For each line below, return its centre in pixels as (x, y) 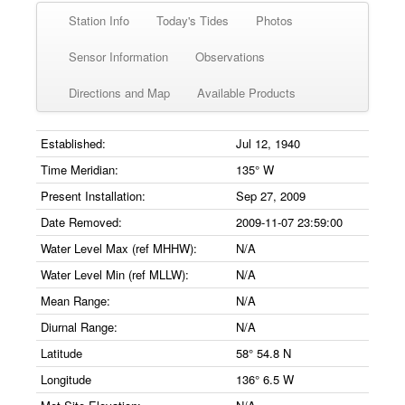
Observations (230, 57)
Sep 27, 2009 (271, 196)
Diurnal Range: (79, 327)
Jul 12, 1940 (268, 143)
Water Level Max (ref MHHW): (119, 248)
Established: (73, 143)
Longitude (66, 379)
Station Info (99, 20)
